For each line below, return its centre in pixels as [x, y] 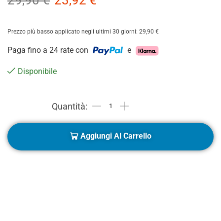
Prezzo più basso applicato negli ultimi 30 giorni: [73, 32]
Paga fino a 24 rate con [49, 50]
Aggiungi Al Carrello [116, 136]
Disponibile [37, 72]
